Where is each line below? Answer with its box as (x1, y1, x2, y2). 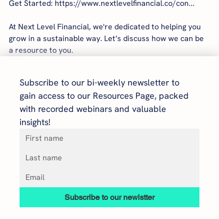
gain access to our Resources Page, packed (20, 89, 189, 101)
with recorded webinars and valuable (20, 103, 166, 114)
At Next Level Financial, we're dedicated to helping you (9, 21, 203, 32)
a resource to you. (9, 44, 73, 55)
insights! (20, 116, 50, 128)
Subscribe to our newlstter (64, 192, 154, 202)
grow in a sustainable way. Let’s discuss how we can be (9, 33, 206, 44)
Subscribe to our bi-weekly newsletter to (20, 76, 179, 88)
